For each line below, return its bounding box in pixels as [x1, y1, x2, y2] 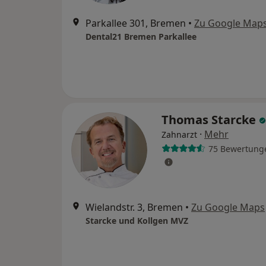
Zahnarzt [161, 129, 197, 140]
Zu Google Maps [191, 201, 265, 214]
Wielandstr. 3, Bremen [85, 201, 183, 214]
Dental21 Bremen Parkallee [85, 31, 197, 42]
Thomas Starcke [161, 112, 259, 128]
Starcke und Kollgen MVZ [85, 215, 188, 226]
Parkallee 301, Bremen [85, 17, 186, 30]
